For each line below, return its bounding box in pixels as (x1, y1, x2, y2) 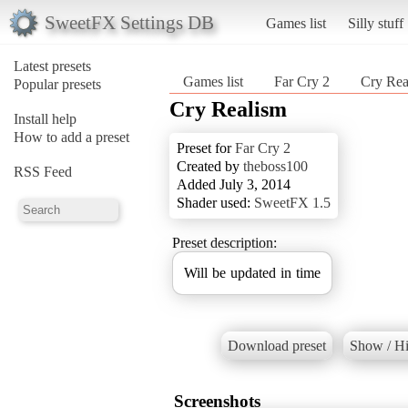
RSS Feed (14, 163, 72, 179)
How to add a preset (14, 128, 129, 145)
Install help (14, 110, 76, 127)
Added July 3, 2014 (177, 176, 291, 192)
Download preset (227, 338, 326, 354)
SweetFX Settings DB (44, 11, 214, 33)
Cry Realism (169, 97, 287, 121)
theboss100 (243, 158, 308, 174)
